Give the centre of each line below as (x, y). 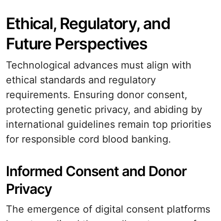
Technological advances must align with (99, 65)
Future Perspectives (77, 44)
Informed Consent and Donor (96, 171)
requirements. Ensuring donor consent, (97, 95)
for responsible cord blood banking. (89, 139)
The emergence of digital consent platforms (108, 209)
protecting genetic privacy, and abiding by (104, 110)
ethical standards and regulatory (81, 80)
